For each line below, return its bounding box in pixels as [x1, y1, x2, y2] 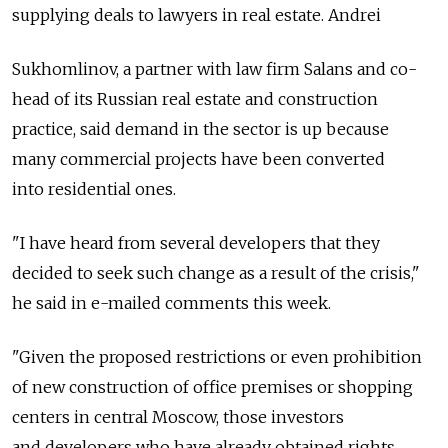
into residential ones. [12, 179, 176, 199]
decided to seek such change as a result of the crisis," [12, 263, 420, 283]
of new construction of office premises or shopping [12, 377, 413, 397]
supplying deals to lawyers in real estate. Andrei [12, 5, 381, 25]
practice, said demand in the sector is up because [12, 119, 389, 139]
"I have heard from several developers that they [12, 233, 380, 253]
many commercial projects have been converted [12, 149, 385, 169]
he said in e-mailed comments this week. [12, 293, 331, 313]
